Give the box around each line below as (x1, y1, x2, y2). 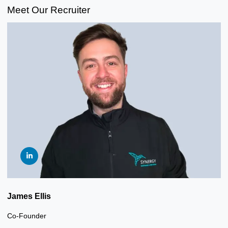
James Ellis (7, 191, 51, 201)
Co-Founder (7, 212, 46, 220)
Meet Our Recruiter (7, 5, 90, 15)
